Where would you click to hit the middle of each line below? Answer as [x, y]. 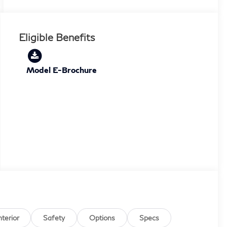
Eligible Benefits [57, 37]
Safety [54, 218]
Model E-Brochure [62, 69]
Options [102, 218]
